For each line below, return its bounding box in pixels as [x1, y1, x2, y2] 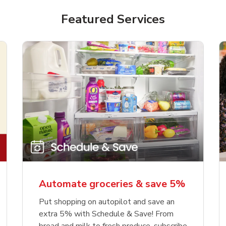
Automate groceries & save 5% [39, 177, 185, 191]
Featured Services [61, 11, 165, 27]
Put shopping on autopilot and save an [39, 196, 175, 208]
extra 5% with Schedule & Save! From [39, 208, 174, 220]
